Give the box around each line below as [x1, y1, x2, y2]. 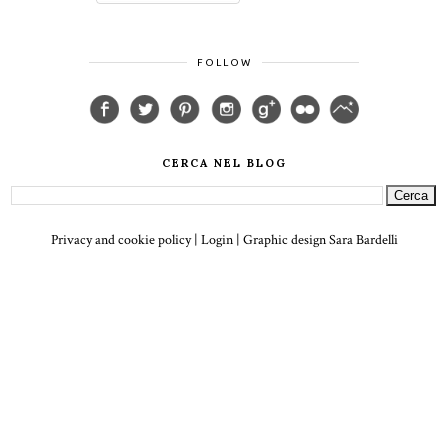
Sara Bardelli [328, 231, 398, 250]
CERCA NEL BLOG [161, 156, 287, 171]
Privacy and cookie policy [50, 231, 191, 250]
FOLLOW [196, 57, 252, 69]
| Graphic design [232, 231, 329, 250]
